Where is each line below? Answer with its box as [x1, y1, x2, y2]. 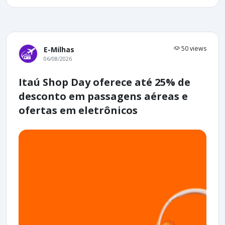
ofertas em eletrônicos [19, 103, 138, 117]
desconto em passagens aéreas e [19, 89, 188, 103]
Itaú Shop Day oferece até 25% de [19, 75, 190, 89]
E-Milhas [44, 44, 74, 54]
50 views [180, 44, 206, 53]
